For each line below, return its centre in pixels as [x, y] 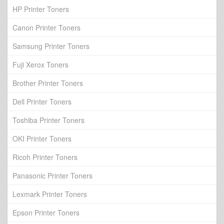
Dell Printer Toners [42, 101]
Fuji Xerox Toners [40, 64]
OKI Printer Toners [42, 138]
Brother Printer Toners [48, 83]
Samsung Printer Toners [51, 46]
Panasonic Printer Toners [52, 175]
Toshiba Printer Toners [48, 120]
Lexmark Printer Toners [50, 194]
